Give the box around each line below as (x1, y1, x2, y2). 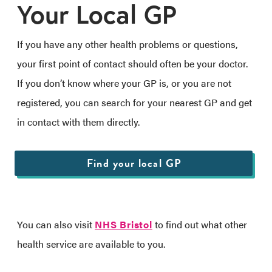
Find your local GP (86, 155, 182, 171)
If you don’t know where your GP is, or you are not (17, 76, 231, 90)
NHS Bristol (95, 217, 152, 231)
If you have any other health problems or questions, (17, 37, 238, 51)
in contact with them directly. (17, 115, 140, 129)
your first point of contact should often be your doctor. (17, 56, 248, 70)
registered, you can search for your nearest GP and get (17, 95, 252, 109)
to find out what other (152, 217, 247, 231)
